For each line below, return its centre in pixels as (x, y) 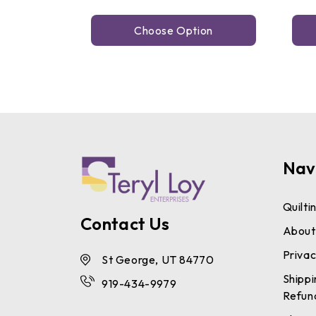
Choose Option (174, 30)
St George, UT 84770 (158, 260)
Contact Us (125, 224)
